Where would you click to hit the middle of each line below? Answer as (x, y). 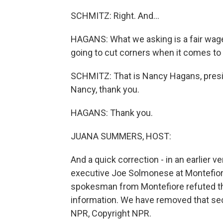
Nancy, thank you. (105, 89)
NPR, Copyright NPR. (111, 213)
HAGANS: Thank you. (112, 113)
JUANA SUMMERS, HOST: (121, 136)
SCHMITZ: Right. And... (115, 16)
